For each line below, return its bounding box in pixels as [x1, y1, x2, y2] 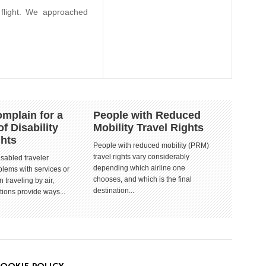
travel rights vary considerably [93, 153, 189, 161]
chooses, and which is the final [93, 175, 192, 183]
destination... [93, 186, 134, 195]
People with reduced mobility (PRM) [93, 141, 209, 150]
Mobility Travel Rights [93, 122, 204, 134]
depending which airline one [93, 164, 185, 172]
